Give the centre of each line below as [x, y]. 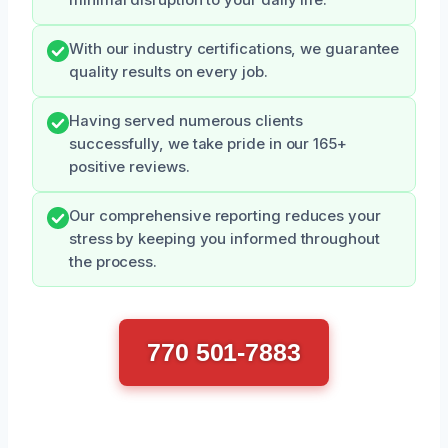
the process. [113, 261]
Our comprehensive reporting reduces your [225, 215]
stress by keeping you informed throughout [224, 238]
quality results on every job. [168, 71]
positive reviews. [129, 166]
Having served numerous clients [186, 120]
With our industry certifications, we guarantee [234, 48]
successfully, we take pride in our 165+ [208, 143]
